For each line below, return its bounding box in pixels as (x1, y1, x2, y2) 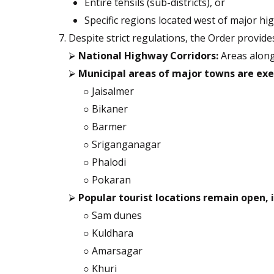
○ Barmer (83, 120, 127, 134)
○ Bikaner (83, 102, 128, 116)
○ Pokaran (83, 173, 131, 187)
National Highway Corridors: (78, 49, 218, 63)
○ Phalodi (83, 155, 126, 169)
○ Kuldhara (83, 226, 133, 240)
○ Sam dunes (83, 209, 142, 223)
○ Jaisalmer (83, 84, 134, 98)
